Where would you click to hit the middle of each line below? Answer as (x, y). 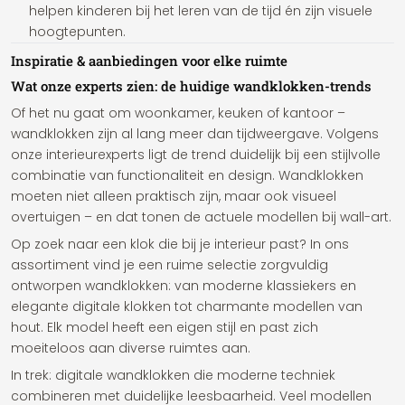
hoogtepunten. (77, 32)
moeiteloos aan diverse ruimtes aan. (131, 348)
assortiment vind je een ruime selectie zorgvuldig (170, 265)
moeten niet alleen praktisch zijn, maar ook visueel (174, 196)
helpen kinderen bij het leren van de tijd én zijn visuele (201, 11)
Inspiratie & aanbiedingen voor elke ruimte (149, 61)
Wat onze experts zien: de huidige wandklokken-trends (191, 86)
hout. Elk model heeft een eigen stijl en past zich (165, 327)
